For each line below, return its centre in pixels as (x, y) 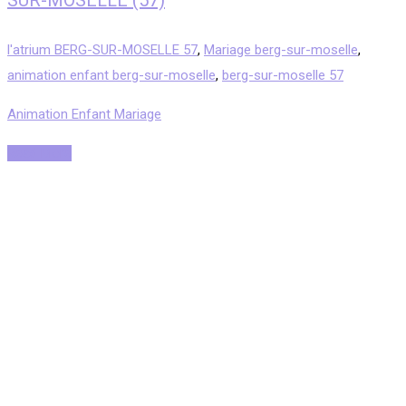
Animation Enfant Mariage (84, 114)
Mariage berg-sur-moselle (281, 49)
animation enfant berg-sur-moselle (111, 75)
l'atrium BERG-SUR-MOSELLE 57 (102, 49)
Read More (39, 153)
